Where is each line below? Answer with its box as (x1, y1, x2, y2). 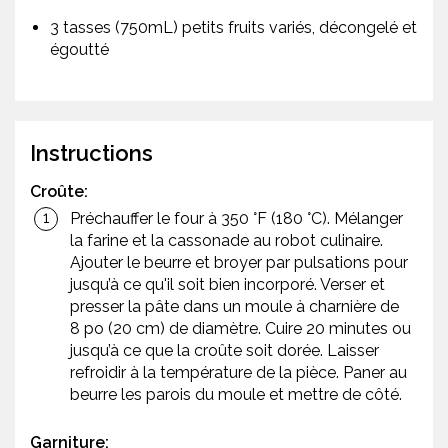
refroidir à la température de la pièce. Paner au (70, 363, 407, 383)
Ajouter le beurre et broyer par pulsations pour (70, 253, 408, 273)
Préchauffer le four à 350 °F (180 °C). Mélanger (70, 209, 403, 229)
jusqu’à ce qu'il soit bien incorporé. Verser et (70, 275, 385, 295)
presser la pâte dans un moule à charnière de (70, 297, 399, 317)
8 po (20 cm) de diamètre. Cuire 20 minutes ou (70, 319, 411, 339)
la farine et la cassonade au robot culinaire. (70, 231, 383, 251)
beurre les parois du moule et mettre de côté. (70, 385, 402, 405)
